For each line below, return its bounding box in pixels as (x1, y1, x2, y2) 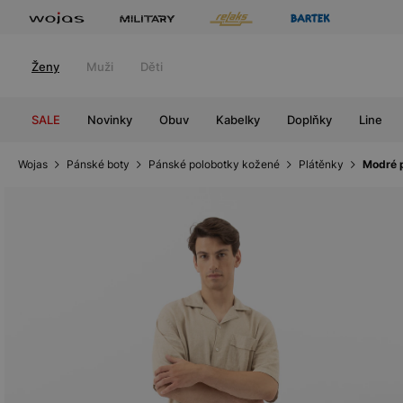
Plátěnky (299, 157, 344, 171)
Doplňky (287, 112, 332, 127)
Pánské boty (67, 157, 130, 171)
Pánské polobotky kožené (148, 157, 280, 171)
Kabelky (216, 112, 260, 127)
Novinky (87, 112, 132, 127)
